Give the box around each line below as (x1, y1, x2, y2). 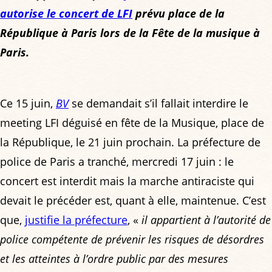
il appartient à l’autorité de (141, 212, 271, 228)
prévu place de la (132, 6, 225, 21)
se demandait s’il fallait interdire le (69, 96, 248, 111)
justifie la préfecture (25, 212, 127, 228)
